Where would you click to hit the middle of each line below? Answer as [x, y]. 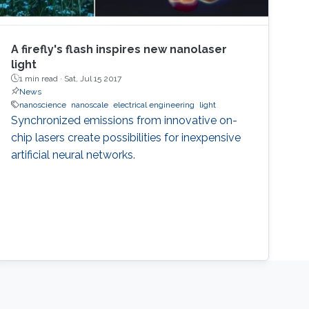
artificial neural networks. [73, 154]
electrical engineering [154, 104]
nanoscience [43, 104]
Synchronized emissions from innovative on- [124, 120]
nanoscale [90, 104]
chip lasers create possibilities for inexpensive [126, 137]
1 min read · [42, 78]
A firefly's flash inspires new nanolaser [119, 49]
